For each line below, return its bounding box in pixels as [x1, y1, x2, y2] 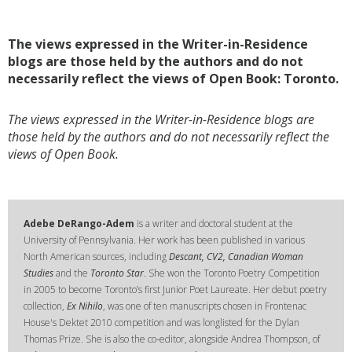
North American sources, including [24, 250, 169, 263]
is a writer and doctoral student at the [134, 217, 293, 230]
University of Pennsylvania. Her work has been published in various [24, 233, 305, 247]
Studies [24, 266, 53, 280]
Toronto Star [90, 266, 144, 280]
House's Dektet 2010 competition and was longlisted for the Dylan [24, 316, 299, 329]
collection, [24, 299, 67, 313]
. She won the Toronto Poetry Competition [144, 266, 320, 280]
